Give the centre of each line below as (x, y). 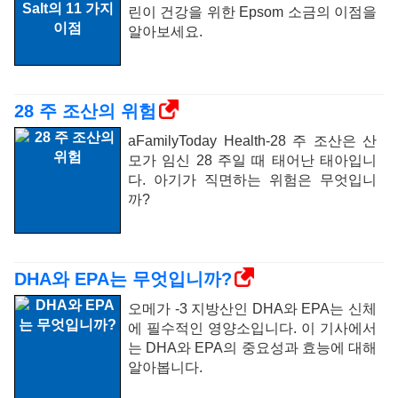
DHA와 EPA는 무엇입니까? (123, 279)
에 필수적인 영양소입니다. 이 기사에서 (252, 328)
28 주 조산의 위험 (85, 111)
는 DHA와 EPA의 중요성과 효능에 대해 (252, 348)
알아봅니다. (165, 367)
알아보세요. (165, 32)
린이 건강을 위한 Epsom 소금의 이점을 (252, 12)
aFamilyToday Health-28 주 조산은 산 (252, 141)
